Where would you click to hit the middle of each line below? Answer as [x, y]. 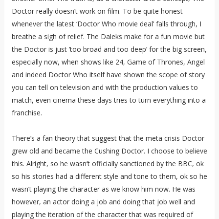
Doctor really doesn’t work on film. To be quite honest [97, 11]
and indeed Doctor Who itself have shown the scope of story [108, 74]
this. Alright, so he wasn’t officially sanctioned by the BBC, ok [108, 163]
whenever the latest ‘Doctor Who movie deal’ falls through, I [106, 23]
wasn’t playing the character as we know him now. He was [103, 189]
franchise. [27, 112]
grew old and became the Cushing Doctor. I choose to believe [109, 151]
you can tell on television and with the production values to [105, 87]
